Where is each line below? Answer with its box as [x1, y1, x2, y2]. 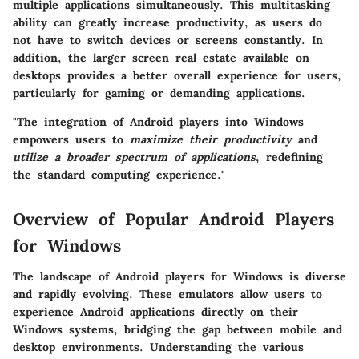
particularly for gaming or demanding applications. [13, 86, 305, 101]
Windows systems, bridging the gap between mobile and [13, 321, 342, 337]
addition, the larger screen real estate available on [13, 50, 309, 66]
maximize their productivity [130, 132, 292, 147]
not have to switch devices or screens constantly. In [13, 33, 323, 48]
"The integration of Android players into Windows [13, 115, 304, 130]
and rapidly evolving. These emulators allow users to [13, 286, 322, 301]
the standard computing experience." [13, 167, 225, 183]
